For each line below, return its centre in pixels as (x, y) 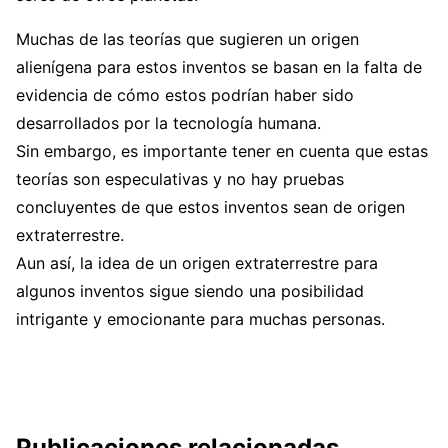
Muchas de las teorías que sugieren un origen (187, 38)
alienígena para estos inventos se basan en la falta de (219, 66)
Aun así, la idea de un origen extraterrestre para (197, 262)
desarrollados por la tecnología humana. (168, 122)
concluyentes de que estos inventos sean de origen (210, 206)
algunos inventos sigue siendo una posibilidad (190, 290)
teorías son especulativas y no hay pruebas (180, 178)
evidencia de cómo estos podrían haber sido (185, 94)
